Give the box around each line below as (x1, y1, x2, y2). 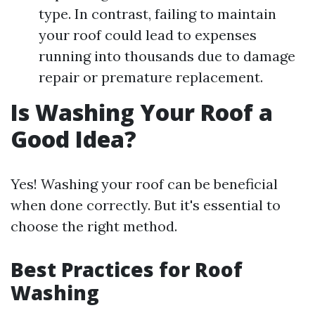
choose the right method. (11, 217, 177, 236)
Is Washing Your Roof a (11, 97, 273, 128)
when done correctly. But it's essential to (11, 196, 281, 214)
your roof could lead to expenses (39, 26, 257, 44)
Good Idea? (11, 124, 136, 155)
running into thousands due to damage (39, 47, 295, 65)
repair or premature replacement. (39, 68, 263, 86)
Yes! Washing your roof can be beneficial (11, 175, 278, 193)
